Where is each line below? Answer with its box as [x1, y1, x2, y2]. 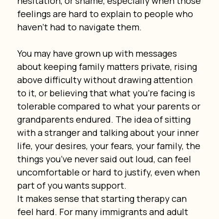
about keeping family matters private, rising [17, 60, 199, 72]
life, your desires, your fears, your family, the [17, 139, 202, 152]
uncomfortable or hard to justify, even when [17, 166, 202, 178]
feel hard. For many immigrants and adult [17, 205, 190, 218]
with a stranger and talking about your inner [17, 126, 201, 138]
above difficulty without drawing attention [17, 73, 195, 86]
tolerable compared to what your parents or [17, 100, 202, 112]
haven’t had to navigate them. [17, 21, 142, 33]
